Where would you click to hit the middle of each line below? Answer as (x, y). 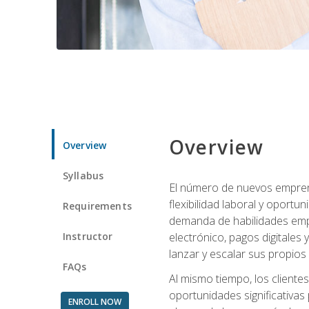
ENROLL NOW (94, 301)
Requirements (97, 206)
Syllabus (83, 175)
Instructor (88, 236)
